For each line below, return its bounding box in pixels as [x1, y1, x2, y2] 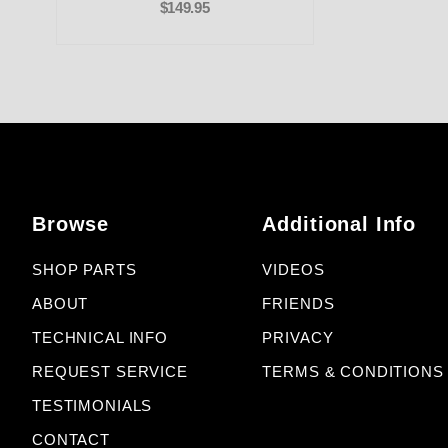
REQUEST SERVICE [32, 364, 188, 381]
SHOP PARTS [32, 262, 137, 279]
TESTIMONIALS [32, 398, 153, 415]
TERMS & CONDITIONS [262, 364, 444, 381]
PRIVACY [262, 330, 334, 347]
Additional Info [262, 213, 417, 236]
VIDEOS [262, 262, 325, 279]
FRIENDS [262, 296, 335, 313]
